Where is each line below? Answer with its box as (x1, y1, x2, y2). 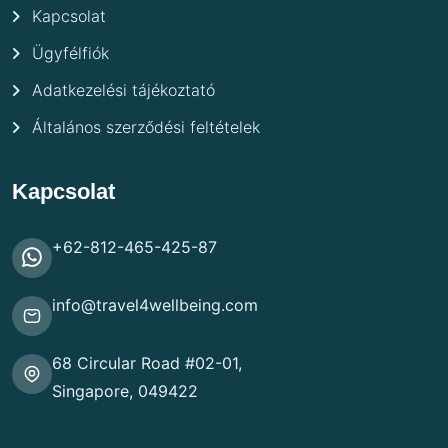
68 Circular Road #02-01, (52, 353, 242, 374)
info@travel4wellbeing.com (52, 295, 258, 316)
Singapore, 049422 (52, 381, 198, 402)
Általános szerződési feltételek (32, 116, 260, 137)
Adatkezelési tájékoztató (32, 79, 215, 100)
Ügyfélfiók (32, 42, 109, 63)
